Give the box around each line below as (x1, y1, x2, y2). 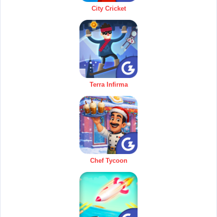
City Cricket (91, 4, 126, 12)
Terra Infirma (89, 80, 128, 88)
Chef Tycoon (90, 156, 127, 164)
